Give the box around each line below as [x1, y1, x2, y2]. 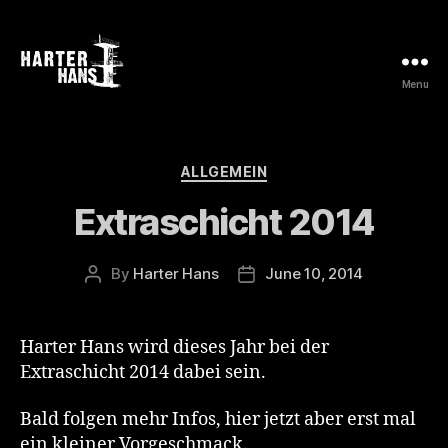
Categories [223, 157, 312, 178]
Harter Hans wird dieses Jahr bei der [20, 335, 329, 359]
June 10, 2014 [265, 263, 364, 283]
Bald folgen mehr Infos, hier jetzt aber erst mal [20, 408, 416, 431]
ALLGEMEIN [180, 163, 268, 180]
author [91, 286, 139, 306]
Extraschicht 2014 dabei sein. [20, 360, 266, 384]
